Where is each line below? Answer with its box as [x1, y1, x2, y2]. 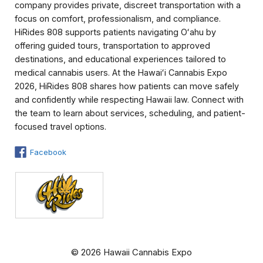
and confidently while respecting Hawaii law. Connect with [15, 95, 244, 104]
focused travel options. [15, 122, 106, 131]
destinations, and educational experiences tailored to [15, 54, 226, 64]
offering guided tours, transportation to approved [15, 41, 210, 50]
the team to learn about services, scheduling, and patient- [15, 108, 245, 118]
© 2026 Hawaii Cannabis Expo [71, 247, 192, 258]
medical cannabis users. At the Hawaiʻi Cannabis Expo [15, 68, 227, 77]
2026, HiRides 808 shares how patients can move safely [15, 81, 239, 91]
